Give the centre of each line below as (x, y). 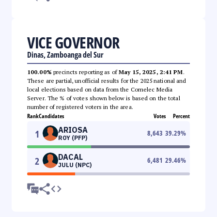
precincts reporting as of (85, 72)
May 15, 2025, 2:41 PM (151, 72)
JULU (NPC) (75, 165)
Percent (181, 116)
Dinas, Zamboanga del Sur (65, 54)
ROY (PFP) (73, 138)
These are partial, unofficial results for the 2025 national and (107, 80)
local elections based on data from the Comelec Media (100, 89)
